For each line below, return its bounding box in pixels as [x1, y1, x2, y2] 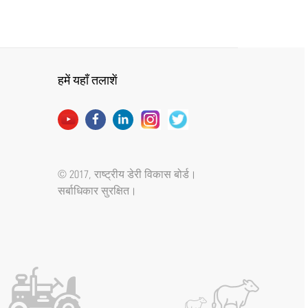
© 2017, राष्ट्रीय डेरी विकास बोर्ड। [57, 168, 197, 181]
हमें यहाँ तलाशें [57, 73, 118, 88]
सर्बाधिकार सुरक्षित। [57, 184, 137, 197]
